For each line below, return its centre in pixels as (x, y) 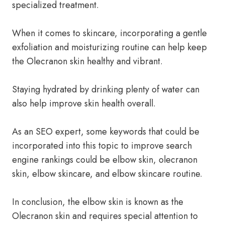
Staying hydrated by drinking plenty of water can (106, 89)
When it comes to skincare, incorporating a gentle (109, 33)
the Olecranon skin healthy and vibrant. (87, 61)
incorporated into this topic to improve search (102, 146)
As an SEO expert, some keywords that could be (106, 132)
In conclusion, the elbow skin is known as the (98, 202)
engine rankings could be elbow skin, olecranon (105, 160)
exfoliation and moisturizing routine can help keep (109, 47)
